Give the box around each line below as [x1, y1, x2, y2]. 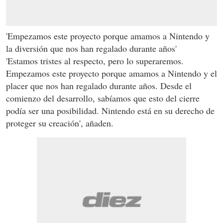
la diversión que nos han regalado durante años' [6, 42, 177, 54]
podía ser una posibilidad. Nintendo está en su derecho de [6, 104, 215, 116]
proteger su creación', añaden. [6, 116, 113, 129]
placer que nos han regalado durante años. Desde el [6, 79, 192, 92]
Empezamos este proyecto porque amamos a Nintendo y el [6, 67, 217, 79]
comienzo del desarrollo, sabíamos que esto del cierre [6, 92, 200, 104]
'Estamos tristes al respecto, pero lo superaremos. [6, 54, 184, 67]
